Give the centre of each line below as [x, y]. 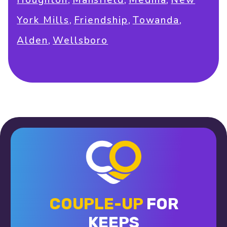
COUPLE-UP [96, 204]
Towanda [156, 21]
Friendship [101, 21]
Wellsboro [81, 41]
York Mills [43, 21]
